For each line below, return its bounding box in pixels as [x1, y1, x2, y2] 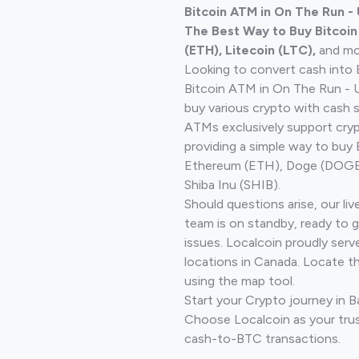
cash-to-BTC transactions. [184, 330, 341, 346]
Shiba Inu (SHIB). [184, 176, 280, 192]
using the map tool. [184, 272, 295, 288]
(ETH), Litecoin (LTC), [184, 42, 316, 58]
